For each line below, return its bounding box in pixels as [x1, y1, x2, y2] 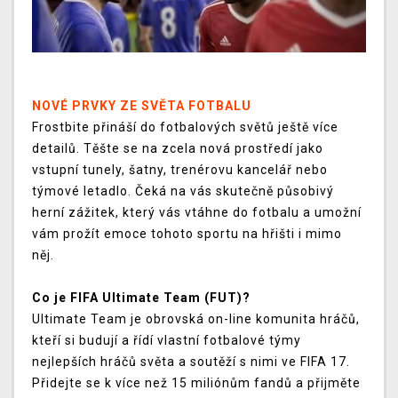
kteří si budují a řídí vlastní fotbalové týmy [32, 333, 301, 348]
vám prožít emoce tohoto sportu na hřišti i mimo [32, 227, 342, 242]
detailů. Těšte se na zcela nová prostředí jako [32, 141, 323, 156]
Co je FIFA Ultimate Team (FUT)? [32, 291, 251, 306]
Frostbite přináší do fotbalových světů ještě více [32, 120, 338, 135]
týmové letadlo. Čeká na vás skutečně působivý [32, 184, 334, 199]
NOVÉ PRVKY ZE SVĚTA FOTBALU [32, 99, 251, 114]
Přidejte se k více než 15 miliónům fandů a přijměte [32, 376, 361, 391]
